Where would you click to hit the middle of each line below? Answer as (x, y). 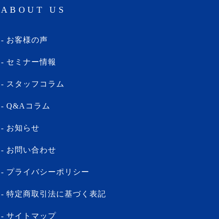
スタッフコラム (35, 84)
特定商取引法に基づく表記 (56, 194)
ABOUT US (34, 10)
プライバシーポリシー (48, 172)
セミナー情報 (31, 62)
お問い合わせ (31, 150)
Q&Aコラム (28, 106)
